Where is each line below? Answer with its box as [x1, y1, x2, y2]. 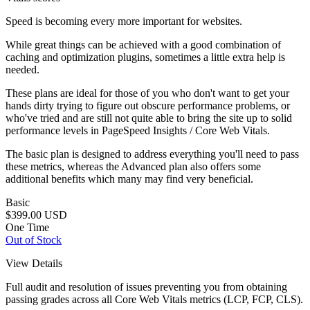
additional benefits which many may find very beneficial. [6, 173, 253, 185]
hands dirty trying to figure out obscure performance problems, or [6, 100, 290, 111]
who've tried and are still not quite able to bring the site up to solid [6, 112, 292, 124]
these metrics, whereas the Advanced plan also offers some [6, 161, 261, 172]
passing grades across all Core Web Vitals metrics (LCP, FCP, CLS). [6, 293, 303, 305]
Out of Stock [6, 234, 62, 246]
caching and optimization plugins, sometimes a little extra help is [6, 51, 285, 63]
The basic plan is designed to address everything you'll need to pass [6, 148, 299, 160]
